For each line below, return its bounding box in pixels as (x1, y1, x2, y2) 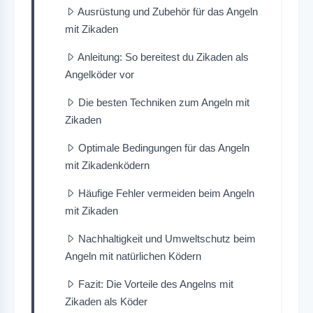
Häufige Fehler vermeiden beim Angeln (78, 187, 254, 199)
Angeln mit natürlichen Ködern (65, 249, 201, 262)
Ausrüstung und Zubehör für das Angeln (78, 5, 258, 17)
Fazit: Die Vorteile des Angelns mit (78, 277, 233, 290)
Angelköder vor (65, 68, 134, 80)
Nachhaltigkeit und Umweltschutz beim (78, 232, 256, 245)
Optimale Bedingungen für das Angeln (78, 141, 249, 154)
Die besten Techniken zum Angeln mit (78, 96, 249, 108)
